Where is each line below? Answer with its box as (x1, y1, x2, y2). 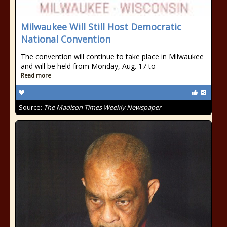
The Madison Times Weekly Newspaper (44, 103, 161, 112)
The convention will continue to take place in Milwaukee (21, 52, 204, 61)
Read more (21, 71, 51, 79)
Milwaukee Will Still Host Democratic (21, 21, 181, 33)
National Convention (21, 33, 110, 45)
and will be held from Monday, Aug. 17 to (21, 61, 156, 71)
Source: (19, 103, 44, 112)
